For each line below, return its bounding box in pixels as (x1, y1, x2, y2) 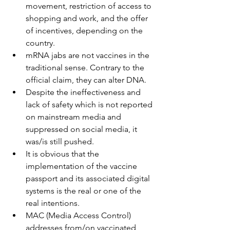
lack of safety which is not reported (26, 100, 155, 110)
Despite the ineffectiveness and (26, 87, 143, 98)
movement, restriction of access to (26, 1, 154, 11)
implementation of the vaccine (26, 161, 139, 171)
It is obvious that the (26, 149, 101, 159)
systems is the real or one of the (26, 186, 143, 196)
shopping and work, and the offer (26, 13, 150, 24)
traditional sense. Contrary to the (26, 63, 146, 73)
